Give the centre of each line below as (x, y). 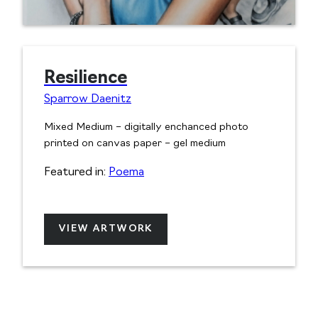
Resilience (86, 79)
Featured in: (76, 173)
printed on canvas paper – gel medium (135, 144)
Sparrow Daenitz (88, 100)
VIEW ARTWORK (106, 229)
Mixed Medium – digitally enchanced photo (146, 128)
